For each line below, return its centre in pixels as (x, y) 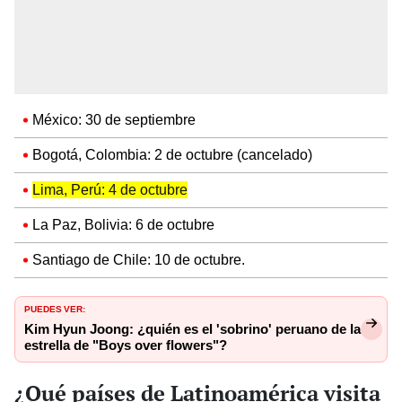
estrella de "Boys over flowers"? (126, 345)
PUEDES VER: (55, 307)
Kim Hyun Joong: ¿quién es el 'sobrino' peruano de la (192, 329)
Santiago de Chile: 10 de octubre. (139, 259)
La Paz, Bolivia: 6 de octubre (123, 224)
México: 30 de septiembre (114, 119)
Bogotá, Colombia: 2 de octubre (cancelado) (172, 154)
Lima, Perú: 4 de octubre (110, 189)
